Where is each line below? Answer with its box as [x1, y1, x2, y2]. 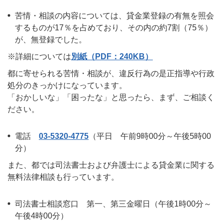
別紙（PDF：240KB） [71, 52, 153, 61]
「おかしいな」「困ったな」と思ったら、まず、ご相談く [7, 93, 215, 102]
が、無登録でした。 [15, 35, 87, 44]
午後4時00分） [15, 212, 68, 220]
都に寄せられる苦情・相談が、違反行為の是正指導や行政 [7, 69, 215, 78]
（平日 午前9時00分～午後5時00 [89, 132, 211, 140]
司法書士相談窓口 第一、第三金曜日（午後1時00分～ [15, 200, 212, 208]
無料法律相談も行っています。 [7, 173, 119, 181]
